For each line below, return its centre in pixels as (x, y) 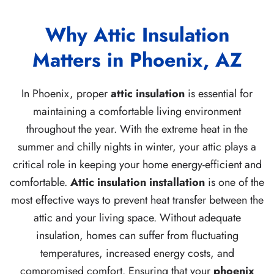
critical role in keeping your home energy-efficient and (137, 165)
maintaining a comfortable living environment (137, 112)
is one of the (235, 183)
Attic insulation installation (138, 183)
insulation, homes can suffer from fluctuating (137, 236)
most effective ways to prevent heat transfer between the (137, 200)
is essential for (219, 94)
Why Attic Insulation (137, 35)
